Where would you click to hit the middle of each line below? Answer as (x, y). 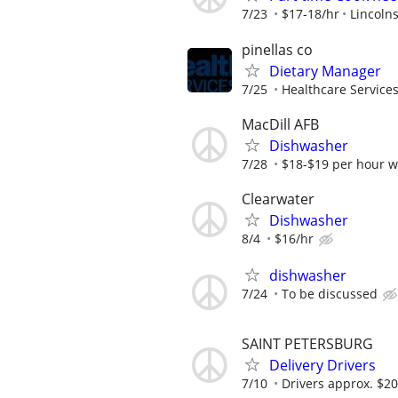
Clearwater (278, 199)
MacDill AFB (280, 124)
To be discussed (330, 294)
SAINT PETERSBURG (307, 344)
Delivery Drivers (322, 366)
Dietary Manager (325, 71)
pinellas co (277, 49)
